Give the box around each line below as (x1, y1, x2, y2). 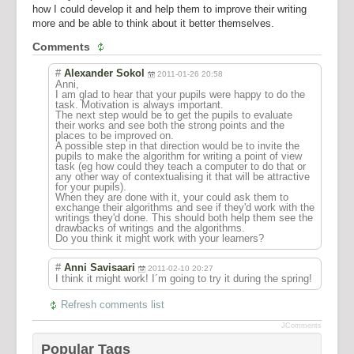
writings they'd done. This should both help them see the (55, 212, 313, 224)
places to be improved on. (55, 130, 174, 141)
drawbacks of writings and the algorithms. (55, 222, 245, 234)
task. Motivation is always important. (55, 99, 224, 111)
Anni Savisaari (64, 262, 135, 273)
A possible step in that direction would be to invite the (55, 140, 299, 152)
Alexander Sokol (64, 67, 145, 79)
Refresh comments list (61, 299, 164, 311)
